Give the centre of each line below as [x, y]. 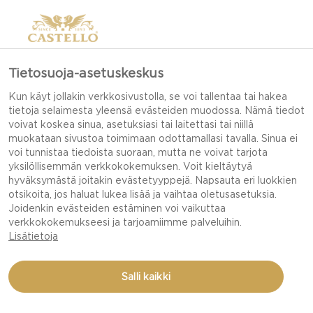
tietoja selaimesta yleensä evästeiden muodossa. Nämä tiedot [156, 110]
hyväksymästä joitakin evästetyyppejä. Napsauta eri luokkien [153, 180]
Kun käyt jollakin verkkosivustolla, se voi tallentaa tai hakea [148, 96]
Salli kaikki [146, 277]
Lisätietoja [33, 236]
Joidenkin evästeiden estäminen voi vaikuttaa [117, 208]
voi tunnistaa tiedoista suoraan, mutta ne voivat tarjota [138, 152]
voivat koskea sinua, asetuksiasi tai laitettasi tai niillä [131, 124]
